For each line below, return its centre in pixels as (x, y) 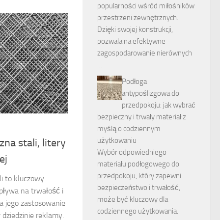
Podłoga (134, 82)
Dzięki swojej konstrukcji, (135, 29)
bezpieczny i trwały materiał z (142, 117)
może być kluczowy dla (133, 199)
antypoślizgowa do (151, 93)
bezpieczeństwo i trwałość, (139, 188)
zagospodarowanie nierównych (145, 53)
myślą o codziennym (129, 129)
